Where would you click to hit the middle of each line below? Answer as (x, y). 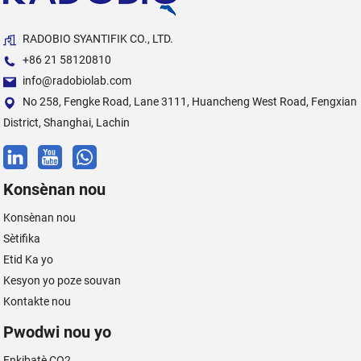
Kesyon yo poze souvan (62, 281)
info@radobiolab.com (77, 81)
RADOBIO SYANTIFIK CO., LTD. (98, 39)
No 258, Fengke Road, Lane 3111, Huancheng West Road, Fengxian (190, 102)
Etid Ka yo (29, 260)
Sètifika (22, 239)
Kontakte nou (37, 302)
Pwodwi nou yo (58, 332)
